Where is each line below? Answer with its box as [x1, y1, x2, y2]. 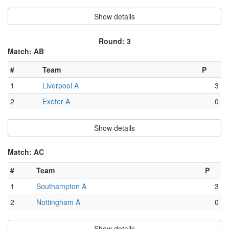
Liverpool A [42, 80, 79, 91]
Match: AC [8, 147, 44, 157]
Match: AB [8, 46, 44, 57]
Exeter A [42, 96, 70, 107]
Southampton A [36, 181, 86, 192]
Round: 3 [98, 36, 131, 47]
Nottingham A [36, 197, 80, 208]
